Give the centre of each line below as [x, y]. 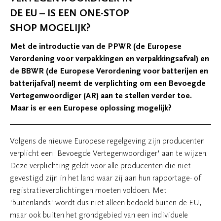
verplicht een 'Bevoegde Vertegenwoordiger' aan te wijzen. [109, 153]
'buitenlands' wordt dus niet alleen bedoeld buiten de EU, [106, 203]
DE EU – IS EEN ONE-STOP [70, 13]
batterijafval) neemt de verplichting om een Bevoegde [108, 83]
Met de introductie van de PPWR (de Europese [96, 46]
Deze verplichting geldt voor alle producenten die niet [100, 166]
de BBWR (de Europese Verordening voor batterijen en [109, 71]
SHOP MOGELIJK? [50, 28]
